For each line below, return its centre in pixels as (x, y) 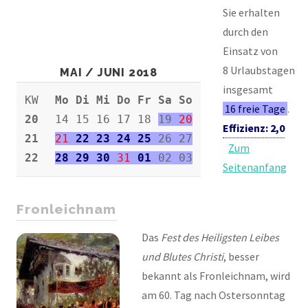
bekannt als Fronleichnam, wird (216, 275)
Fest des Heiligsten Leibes (220, 237)
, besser (241, 256)
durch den (245, 32)
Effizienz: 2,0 (254, 128)
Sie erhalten (251, 13)
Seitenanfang (255, 167)
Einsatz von (250, 51)
